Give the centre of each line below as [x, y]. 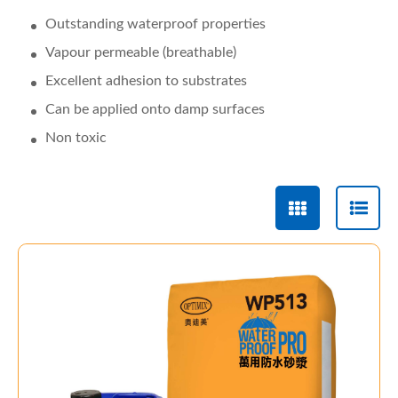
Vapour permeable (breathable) [141, 52]
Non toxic [76, 137]
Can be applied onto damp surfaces [155, 109]
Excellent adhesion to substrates [146, 80]
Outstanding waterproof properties [155, 24]
